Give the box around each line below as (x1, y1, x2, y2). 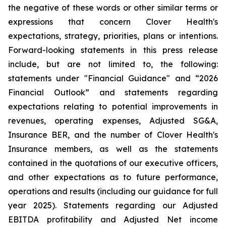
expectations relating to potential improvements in (8, 101, 218, 111)
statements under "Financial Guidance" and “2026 (8, 73, 218, 83)
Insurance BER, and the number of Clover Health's (8, 130, 218, 140)
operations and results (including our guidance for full (8, 186, 218, 196)
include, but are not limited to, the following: (8, 59, 218, 69)
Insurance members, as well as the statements (8, 144, 218, 154)
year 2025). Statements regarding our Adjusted (8, 200, 218, 210)
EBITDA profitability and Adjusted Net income (8, 214, 218, 224)
